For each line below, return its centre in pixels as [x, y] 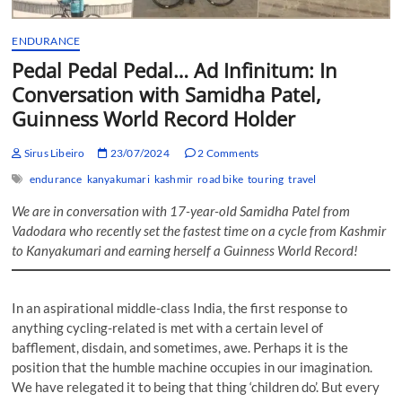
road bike [221, 179]
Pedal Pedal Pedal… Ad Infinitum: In [175, 70]
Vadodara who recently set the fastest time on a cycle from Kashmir [199, 231]
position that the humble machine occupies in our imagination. [192, 367]
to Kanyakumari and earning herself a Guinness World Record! [185, 251]
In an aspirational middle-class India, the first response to [180, 308]
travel [302, 179]
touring [266, 179]
